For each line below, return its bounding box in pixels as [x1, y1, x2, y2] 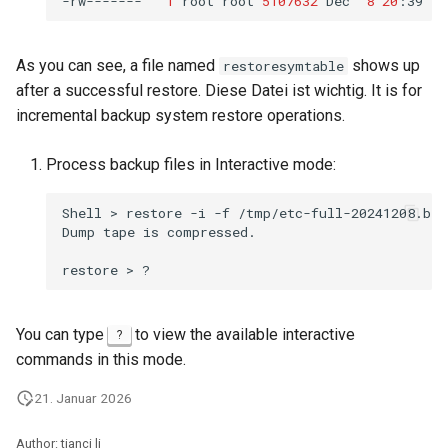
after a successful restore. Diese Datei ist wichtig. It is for [16, 81, 422, 100]
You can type [16, 325, 108, 344]
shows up [348, 56, 420, 75]
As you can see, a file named [16, 56, 219, 75]
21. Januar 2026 [34, 390, 132, 406]
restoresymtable [223, 57, 344, 75]
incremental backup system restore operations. [16, 106, 345, 125]
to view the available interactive [131, 325, 355, 344]
